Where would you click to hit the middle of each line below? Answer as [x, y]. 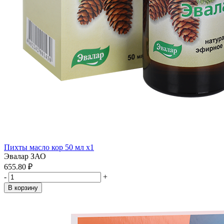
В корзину [23, 188]
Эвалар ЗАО [25, 156]
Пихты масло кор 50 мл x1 [49, 147]
